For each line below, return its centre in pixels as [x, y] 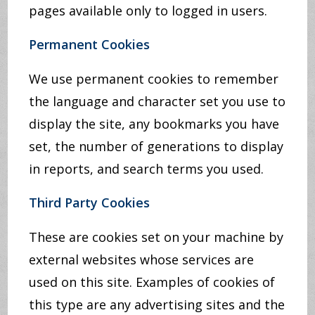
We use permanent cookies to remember [154, 79]
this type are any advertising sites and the [157, 304]
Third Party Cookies [90, 202]
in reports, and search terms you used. [147, 169]
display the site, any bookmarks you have [154, 124]
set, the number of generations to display [156, 146]
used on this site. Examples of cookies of [152, 282]
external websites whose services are [142, 259]
